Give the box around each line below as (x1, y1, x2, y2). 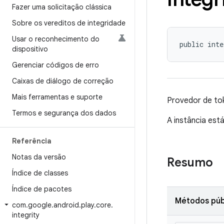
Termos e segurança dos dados (12, 108, 116, 117)
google (28, 200, 51, 209)
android (53, 200, 79, 209)
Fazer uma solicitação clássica (12, 2, 111, 11)
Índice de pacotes (12, 184, 71, 193)
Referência (12, 136, 51, 145)
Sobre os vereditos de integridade (12, 18, 125, 27)
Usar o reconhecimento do (12, 34, 99, 43)
